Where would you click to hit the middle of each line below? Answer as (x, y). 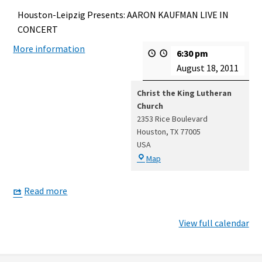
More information (49, 49)
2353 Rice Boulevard (172, 119)
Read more (46, 191)
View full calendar (214, 223)
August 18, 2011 (207, 68)
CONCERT (38, 29)
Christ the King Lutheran (184, 93)
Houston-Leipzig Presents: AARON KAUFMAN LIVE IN (123, 15)
